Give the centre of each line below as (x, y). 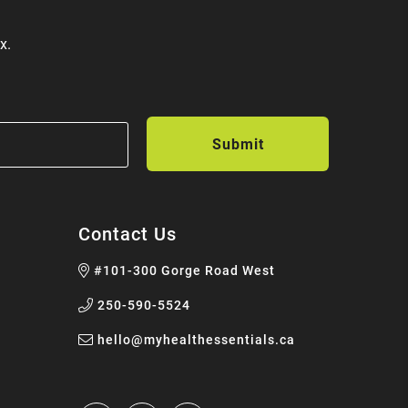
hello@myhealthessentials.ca (196, 340)
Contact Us (127, 234)
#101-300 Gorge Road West (184, 270)
